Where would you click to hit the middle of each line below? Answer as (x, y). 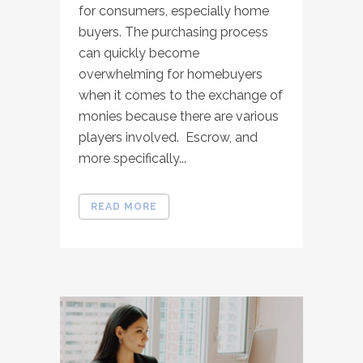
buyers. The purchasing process (173, 32)
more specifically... (132, 158)
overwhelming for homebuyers (171, 74)
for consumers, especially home (174, 11)
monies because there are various (179, 116)
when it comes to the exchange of (181, 95)
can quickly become (139, 53)
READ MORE (124, 206)
